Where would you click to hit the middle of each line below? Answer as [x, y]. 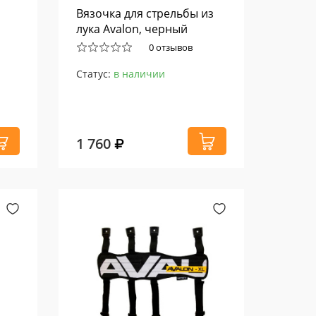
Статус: [95, 74]
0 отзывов [171, 47]
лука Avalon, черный [132, 29]
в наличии [140, 74]
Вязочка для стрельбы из [145, 13]
